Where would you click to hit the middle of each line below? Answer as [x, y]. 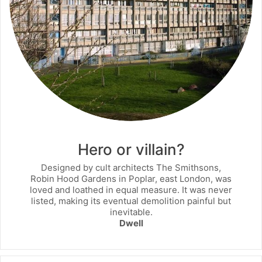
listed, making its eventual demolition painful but [131, 201]
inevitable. [131, 212]
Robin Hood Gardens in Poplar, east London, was [131, 178]
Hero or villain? [131, 150]
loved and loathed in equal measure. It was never [131, 189]
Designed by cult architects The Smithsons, [131, 167]
